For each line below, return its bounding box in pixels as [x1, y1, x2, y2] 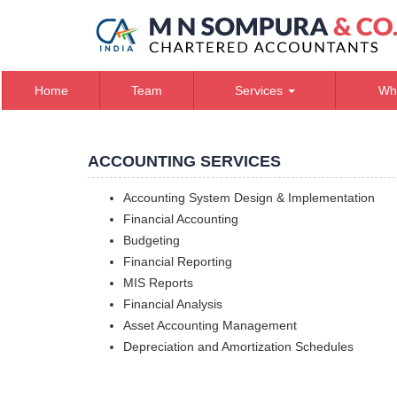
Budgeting [123, 233, 180, 247]
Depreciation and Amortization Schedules [123, 339, 354, 354]
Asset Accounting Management [123, 318, 297, 332]
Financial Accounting [123, 212, 238, 226]
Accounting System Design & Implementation [123, 191, 375, 205]
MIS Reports [123, 276, 193, 290]
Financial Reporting [123, 254, 232, 269]
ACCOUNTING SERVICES [88, 152, 281, 170]
